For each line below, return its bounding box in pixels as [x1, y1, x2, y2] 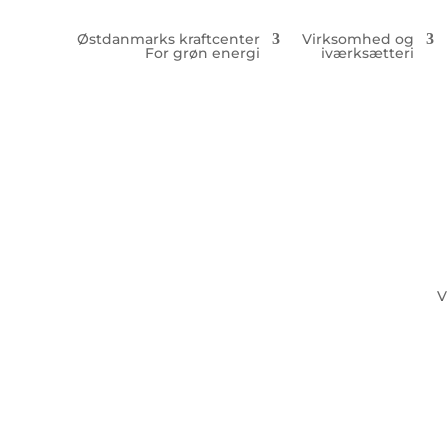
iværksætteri [320, 44, 414, 62]
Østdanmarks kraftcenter [76, 30, 260, 48]
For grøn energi [144, 44, 260, 62]
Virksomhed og [301, 30, 414, 48]
